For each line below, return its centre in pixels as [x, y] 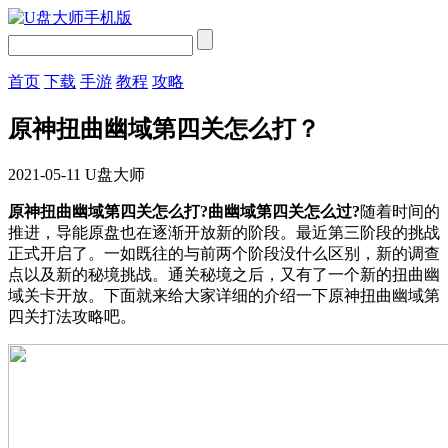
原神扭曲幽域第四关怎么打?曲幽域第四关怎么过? [184, 211]
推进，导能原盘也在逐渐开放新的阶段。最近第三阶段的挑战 [224, 232]
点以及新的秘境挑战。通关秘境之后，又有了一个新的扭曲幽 [224, 274]
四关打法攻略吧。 [72, 316]
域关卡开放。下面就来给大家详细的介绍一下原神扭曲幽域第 [224, 295]
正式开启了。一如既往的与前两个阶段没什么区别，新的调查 [224, 253]
